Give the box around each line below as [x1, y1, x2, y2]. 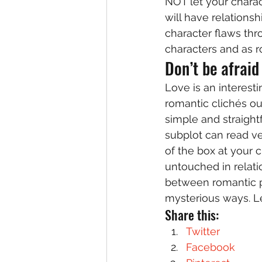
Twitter [186, 225, 220, 237]
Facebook [186, 240, 235, 253]
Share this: [165, 205, 219, 224]
